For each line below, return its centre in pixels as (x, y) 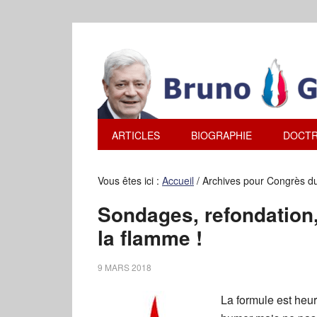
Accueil (178, 180)
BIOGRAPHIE (221, 135)
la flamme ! (150, 237)
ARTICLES (136, 135)
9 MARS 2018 (125, 267)
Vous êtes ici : (130, 180)
